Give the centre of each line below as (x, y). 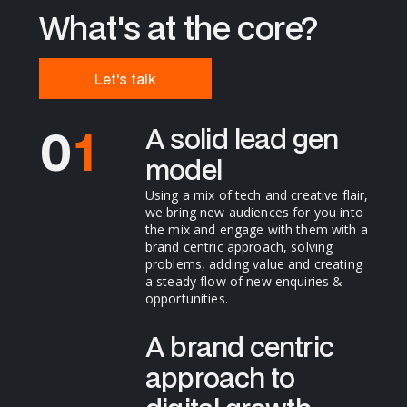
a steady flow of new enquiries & (244, 281)
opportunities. (186, 298)
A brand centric (239, 347)
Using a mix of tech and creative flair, (257, 194)
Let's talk (125, 79)
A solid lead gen (242, 138)
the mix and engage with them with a (256, 229)
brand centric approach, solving (239, 246)
